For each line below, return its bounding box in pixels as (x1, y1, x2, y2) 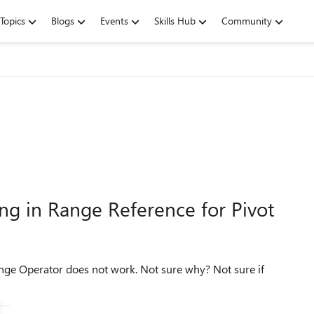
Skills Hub (154, 14, 196, 27)
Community (221, 14, 272, 27)
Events (100, 14, 128, 27)
